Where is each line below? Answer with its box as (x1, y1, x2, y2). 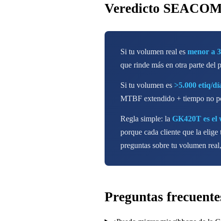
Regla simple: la (120, 114, 172, 123)
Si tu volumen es (120, 80, 174, 89)
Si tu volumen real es (120, 47, 187, 56)
